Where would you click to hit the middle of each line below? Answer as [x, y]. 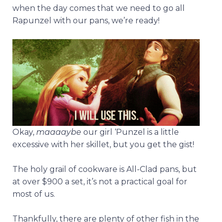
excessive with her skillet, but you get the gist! [103, 144]
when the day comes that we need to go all [99, 8]
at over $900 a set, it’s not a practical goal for [100, 181]
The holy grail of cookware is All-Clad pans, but [105, 169]
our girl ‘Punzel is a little [130, 132]
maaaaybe [59, 132]
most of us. [34, 194]
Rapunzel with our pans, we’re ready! [87, 21]
